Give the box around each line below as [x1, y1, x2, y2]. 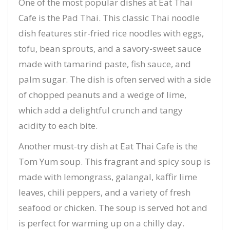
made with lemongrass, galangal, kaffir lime [18, 171, 197, 183]
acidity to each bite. [18, 120, 98, 131]
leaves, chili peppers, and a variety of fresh [18, 186, 190, 198]
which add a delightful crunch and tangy [18, 104, 183, 116]
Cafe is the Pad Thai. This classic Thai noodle [18, 12, 200, 24]
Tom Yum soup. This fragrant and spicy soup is [18, 156, 210, 167]
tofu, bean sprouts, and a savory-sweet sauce [18, 43, 201, 54]
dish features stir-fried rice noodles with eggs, [18, 27, 204, 39]
